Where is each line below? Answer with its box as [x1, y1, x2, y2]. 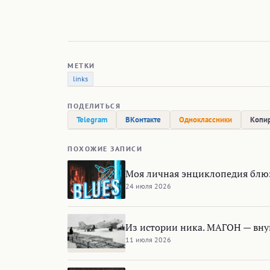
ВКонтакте [125, 114, 161, 125]
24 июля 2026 [125, 181, 171, 190]
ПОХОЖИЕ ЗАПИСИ [67, 143, 142, 153]
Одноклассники [179, 114, 232, 125]
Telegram [77, 114, 107, 125]
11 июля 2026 [125, 234, 171, 244]
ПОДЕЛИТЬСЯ [67, 101, 121, 110]
